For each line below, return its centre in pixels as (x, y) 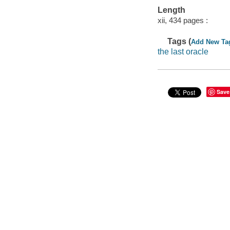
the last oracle (183, 51)
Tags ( (179, 41)
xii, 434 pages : (183, 20)
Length (171, 10)
